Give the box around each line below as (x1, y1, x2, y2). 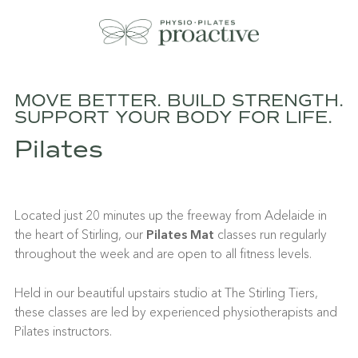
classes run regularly (214, 226, 327, 242)
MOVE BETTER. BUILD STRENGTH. (14, 89, 344, 111)
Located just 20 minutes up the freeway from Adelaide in (14, 207, 327, 223)
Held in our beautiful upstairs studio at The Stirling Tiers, (14, 284, 318, 300)
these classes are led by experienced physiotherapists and (14, 304, 337, 320)
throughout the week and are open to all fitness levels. (14, 245, 312, 261)
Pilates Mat (146, 226, 214, 242)
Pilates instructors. (14, 323, 112, 339)
